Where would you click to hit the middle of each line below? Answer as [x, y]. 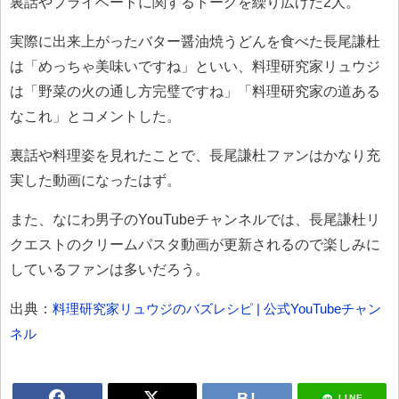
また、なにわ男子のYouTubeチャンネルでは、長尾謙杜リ [195, 219]
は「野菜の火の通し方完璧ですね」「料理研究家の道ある [195, 91]
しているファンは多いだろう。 [110, 269]
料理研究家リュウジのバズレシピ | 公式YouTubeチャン [217, 308]
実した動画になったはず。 [95, 180]
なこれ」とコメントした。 [95, 116]
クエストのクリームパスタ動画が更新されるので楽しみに [195, 244]
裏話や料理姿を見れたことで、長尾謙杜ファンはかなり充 [195, 155]
